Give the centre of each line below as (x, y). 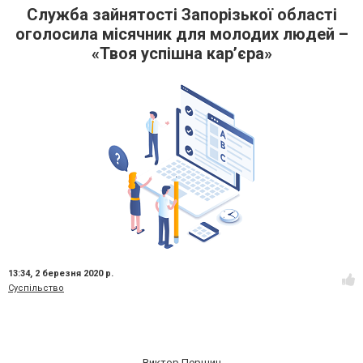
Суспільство (36, 288)
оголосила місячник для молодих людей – (181, 34)
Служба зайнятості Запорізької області (181, 15)
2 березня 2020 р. (74, 274)
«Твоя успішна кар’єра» (181, 54)
